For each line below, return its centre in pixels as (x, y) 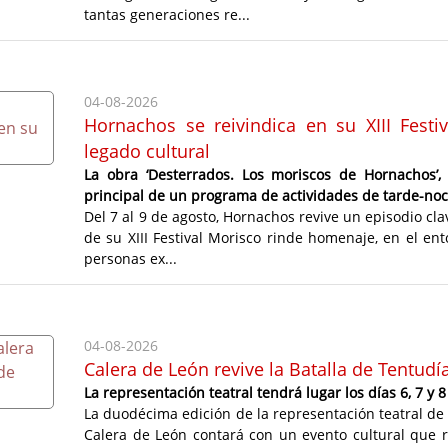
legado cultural (147, 150)
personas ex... (131, 258)
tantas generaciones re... (167, 14)
